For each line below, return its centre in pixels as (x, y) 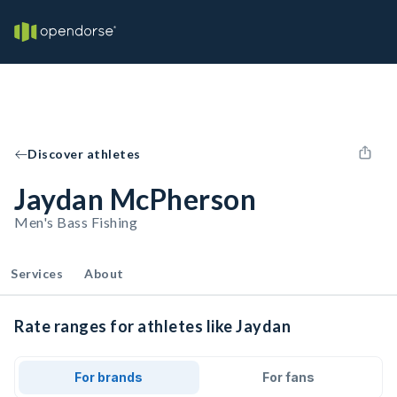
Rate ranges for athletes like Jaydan (152, 326)
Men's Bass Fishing (76, 222)
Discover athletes (84, 154)
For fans (288, 377)
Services (37, 273)
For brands (109, 377)
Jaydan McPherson (135, 199)
